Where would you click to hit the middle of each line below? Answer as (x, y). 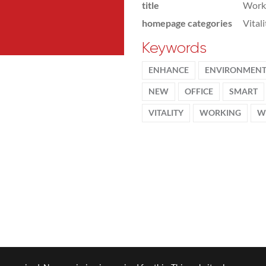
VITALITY (166, 113)
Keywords (174, 48)
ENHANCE (169, 70)
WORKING (220, 113)
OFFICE (199, 91)
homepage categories (187, 23)
